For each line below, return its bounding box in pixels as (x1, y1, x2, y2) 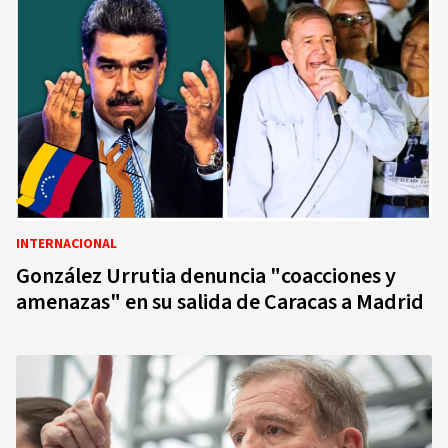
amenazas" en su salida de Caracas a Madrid (16, 286, 424, 318)
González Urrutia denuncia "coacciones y (16, 260, 396, 292)
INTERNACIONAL (16, 234, 117, 254)
